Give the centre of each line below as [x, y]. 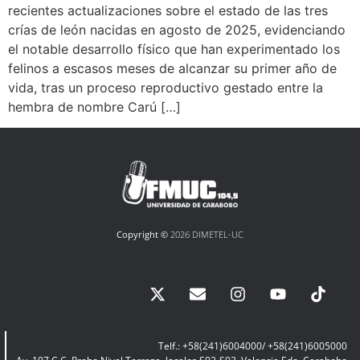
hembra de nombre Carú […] [94, 106]
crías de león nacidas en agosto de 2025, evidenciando [177, 29]
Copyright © [142, 235]
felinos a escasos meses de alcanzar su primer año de [172, 68]
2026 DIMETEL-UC [206, 235]
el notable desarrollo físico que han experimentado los [174, 49]
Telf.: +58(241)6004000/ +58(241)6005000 [253, 346]
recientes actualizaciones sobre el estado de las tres [168, 10]
